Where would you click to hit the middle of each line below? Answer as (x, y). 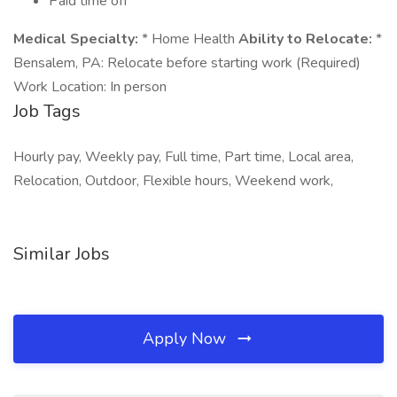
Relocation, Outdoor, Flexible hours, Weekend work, (173, 181)
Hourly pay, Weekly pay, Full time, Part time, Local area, (183, 157)
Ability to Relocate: (305, 39)
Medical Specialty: (76, 39)
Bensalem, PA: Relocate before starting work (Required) (187, 63)
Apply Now (187, 339)
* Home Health (188, 39)
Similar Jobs (62, 254)
